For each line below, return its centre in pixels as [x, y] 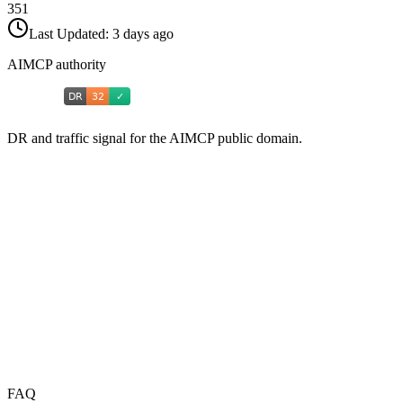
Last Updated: [71, 34]
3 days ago [143, 34]
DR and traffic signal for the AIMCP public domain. [155, 139]
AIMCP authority [57, 65]
